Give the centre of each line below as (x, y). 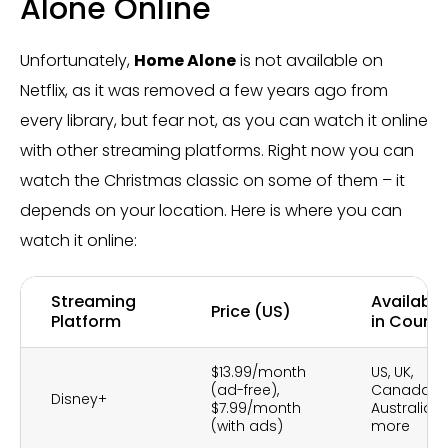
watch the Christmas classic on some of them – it (212, 180)
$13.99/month (258, 372)
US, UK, (392, 372)
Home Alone (185, 60)
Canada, (402, 390)
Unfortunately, (77, 60)
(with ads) (247, 426)
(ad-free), (245, 390)
